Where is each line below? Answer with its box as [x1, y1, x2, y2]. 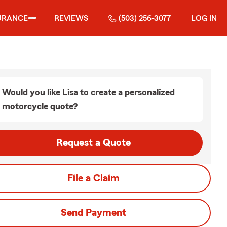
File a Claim [67, 173, 120, 183]
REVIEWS [54, 14, 88, 22]
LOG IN [191, 14, 217, 22]
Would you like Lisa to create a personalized [2, 88, 175, 97]
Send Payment [60, 208, 126, 218]
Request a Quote [56, 138, 131, 148]
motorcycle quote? [2, 102, 78, 111]
